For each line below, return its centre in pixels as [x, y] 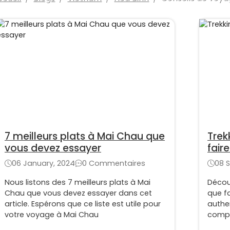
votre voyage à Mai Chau [52, 215]
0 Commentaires [114, 164]
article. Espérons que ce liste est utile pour [83, 204]
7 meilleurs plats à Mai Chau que [85, 137]
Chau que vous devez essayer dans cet [78, 193]
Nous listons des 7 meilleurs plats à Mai [78, 183]
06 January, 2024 [43, 164]
